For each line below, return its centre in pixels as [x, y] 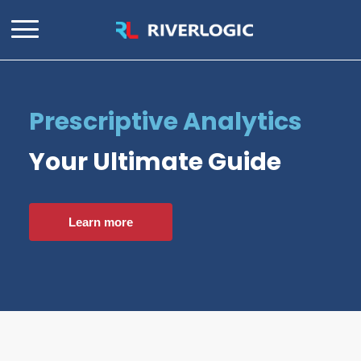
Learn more [100, 222]
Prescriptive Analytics [165, 121]
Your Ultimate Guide [155, 162]
